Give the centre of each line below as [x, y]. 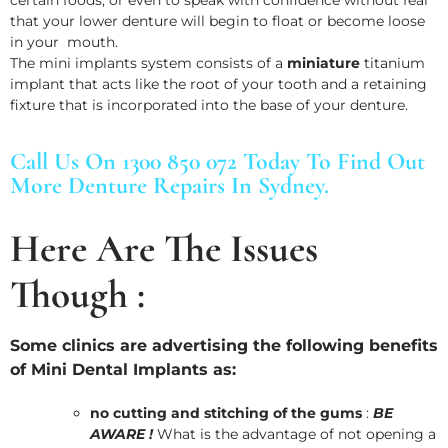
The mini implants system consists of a [148, 62]
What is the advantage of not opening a [294, 434]
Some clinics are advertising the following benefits [224, 346]
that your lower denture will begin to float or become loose [217, 20]
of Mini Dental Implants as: [123, 370]
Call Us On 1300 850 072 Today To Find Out [217, 162]
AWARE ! [121, 434]
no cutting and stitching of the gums [226, 413]
